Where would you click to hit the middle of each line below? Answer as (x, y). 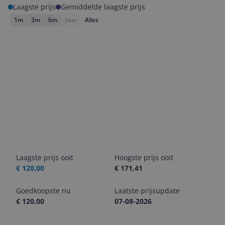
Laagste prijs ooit (45, 157)
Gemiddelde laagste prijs (103, 7)
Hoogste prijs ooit (144, 157)
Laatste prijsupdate (147, 191)
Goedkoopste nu (43, 191)
